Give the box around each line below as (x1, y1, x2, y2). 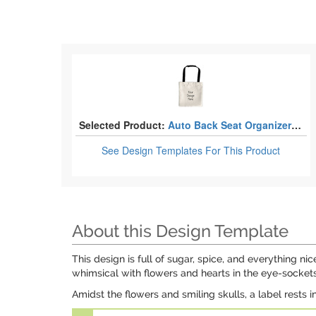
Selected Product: (79, 118, 165, 132)
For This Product (205, 143, 281, 157)
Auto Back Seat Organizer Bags (168, 118, 291, 132)
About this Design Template (72, 221, 288, 241)
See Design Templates (102, 143, 206, 157)
